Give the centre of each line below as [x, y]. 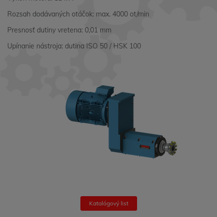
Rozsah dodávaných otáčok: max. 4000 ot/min [78, 14]
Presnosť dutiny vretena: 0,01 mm [59, 30]
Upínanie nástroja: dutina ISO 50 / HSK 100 [74, 46]
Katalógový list [108, 203]
